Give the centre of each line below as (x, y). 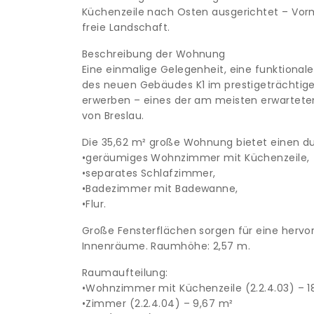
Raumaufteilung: (125, 273)
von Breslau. (113, 116)
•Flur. (94, 204)
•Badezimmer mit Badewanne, (160, 189)
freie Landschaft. (126, 27)
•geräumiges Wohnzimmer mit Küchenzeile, (196, 158)
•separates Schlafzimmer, (149, 173)
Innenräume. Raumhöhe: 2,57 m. (166, 246)
